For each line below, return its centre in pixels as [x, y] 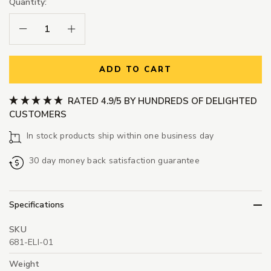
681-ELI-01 [31, 243]
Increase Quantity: [102, 28]
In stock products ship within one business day [120, 135]
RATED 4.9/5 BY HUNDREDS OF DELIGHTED [161, 101]
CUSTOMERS [38, 114]
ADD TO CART [135, 70]
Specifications [37, 205]
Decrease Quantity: [56, 28]
